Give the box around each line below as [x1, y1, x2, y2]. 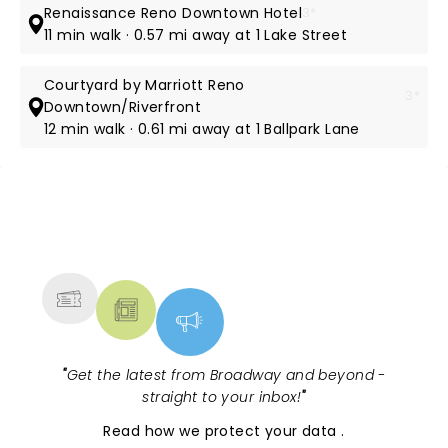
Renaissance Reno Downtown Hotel [44, 3, 303, 23]
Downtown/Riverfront [43, 97, 201, 117]
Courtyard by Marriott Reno [43, 75, 245, 95]
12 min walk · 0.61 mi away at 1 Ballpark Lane [43, 119, 360, 139]
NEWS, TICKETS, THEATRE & [63, 216, 369, 248]
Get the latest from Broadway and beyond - [66, 365, 386, 385]
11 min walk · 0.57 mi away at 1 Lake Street [44, 25, 348, 45]
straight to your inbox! [142, 387, 302, 407]
